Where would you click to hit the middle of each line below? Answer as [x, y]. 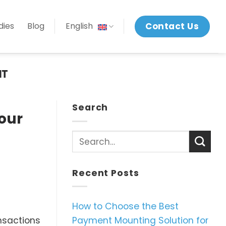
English [79, 26]
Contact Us [172, 26]
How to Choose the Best [125, 206]
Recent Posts [106, 173]
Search [90, 108]
